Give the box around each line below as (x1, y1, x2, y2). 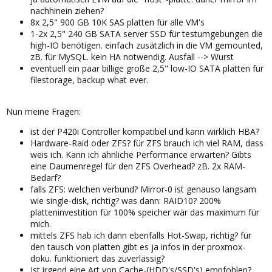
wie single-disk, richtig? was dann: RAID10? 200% (30, 195, 221, 207)
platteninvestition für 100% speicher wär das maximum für (30, 206, 259, 219)
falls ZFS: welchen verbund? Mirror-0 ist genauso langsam (30, 183, 256, 195)
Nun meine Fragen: (6, 106, 81, 118)
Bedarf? (30, 172, 61, 184)
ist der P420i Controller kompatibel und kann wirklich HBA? (30, 126, 259, 138)
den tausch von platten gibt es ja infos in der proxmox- (30, 241, 245, 253)
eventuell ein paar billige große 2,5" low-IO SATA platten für (30, 63, 263, 75)
